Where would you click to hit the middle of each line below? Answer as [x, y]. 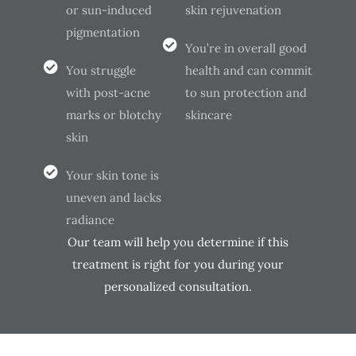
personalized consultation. [178, 287]
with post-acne [108, 93]
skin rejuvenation [233, 10]
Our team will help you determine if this [178, 242]
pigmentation [103, 33]
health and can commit [248, 71]
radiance [90, 220]
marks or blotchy [113, 115]
